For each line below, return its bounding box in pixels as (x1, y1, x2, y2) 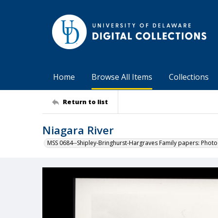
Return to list (63, 97, 108, 106)
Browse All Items (91, 72, 152, 82)
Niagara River (42, 123, 114, 137)
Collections (169, 72, 209, 82)
